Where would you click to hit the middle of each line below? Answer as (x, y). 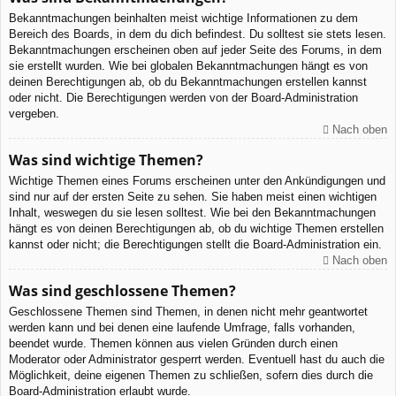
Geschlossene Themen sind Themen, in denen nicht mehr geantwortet (188, 311)
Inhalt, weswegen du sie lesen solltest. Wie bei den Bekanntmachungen (192, 212)
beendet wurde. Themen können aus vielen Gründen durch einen (173, 343)
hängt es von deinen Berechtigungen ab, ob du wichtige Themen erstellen (196, 228)
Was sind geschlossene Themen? (122, 290)
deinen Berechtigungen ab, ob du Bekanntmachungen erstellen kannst (188, 81)
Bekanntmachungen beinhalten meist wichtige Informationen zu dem (183, 18)
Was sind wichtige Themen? (106, 160)
